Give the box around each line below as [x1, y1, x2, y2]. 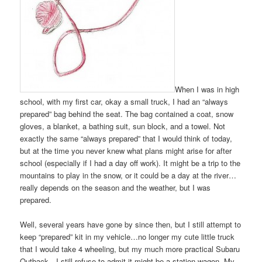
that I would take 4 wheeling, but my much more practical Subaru [20, 243, 240, 254]
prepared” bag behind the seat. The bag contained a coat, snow [20, 108, 234, 119]
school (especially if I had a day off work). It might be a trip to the [20, 157, 241, 168]
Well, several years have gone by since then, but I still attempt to [20, 218, 242, 230]
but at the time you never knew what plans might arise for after [20, 144, 232, 156]
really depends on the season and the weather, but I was [20, 181, 211, 193]
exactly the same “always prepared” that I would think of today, [20, 132, 233, 144]
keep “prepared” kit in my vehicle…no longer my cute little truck [20, 230, 235, 242]
